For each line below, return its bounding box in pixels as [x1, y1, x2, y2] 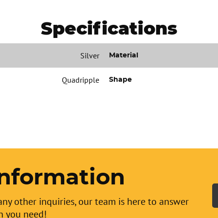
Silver [80, 51, 99, 60]
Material [109, 52, 138, 59]
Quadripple [61, 75, 99, 85]
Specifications [41, 18, 177, 39]
